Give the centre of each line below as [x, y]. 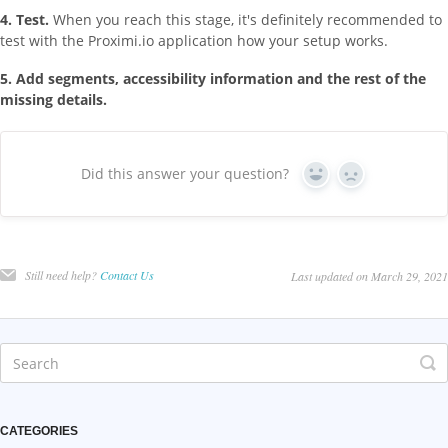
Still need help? [62, 275]
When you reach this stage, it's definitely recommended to [245, 20]
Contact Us [127, 275]
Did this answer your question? [185, 174]
